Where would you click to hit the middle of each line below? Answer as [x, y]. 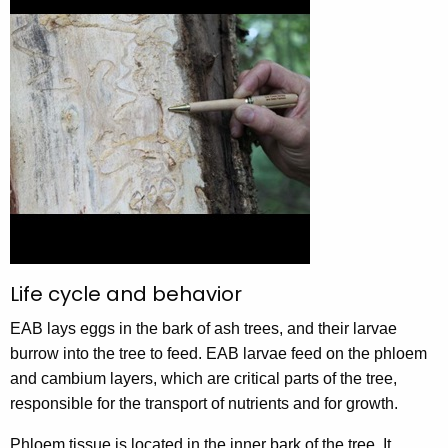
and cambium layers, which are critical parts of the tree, [203, 379]
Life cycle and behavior [126, 294]
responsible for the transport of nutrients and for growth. [204, 404]
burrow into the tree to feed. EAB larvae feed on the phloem [218, 354]
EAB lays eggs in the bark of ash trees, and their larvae [203, 329]
